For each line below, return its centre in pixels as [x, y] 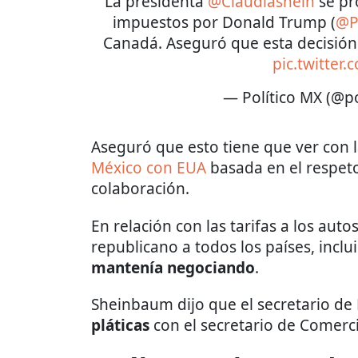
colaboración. [140, 189]
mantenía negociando [173, 268]
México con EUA [149, 168]
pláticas [120, 326]
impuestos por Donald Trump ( [224, 23]
